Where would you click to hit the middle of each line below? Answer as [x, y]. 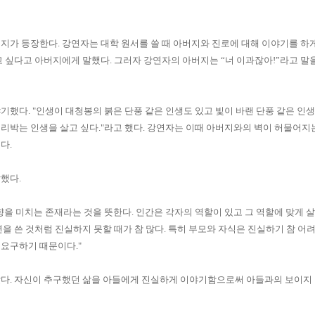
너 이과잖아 [249, 60]
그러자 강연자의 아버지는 [167, 60]
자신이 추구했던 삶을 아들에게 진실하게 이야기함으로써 [129, 279]
